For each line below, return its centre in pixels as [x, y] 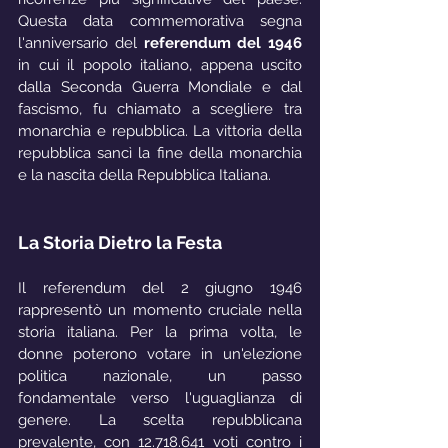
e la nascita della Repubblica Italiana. [144, 175]
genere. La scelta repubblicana [160, 420]
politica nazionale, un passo [160, 376]
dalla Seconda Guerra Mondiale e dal [160, 87]
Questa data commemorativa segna [160, 21]
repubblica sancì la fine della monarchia [160, 153]
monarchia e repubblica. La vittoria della [160, 131]
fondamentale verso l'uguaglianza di [160, 398]
